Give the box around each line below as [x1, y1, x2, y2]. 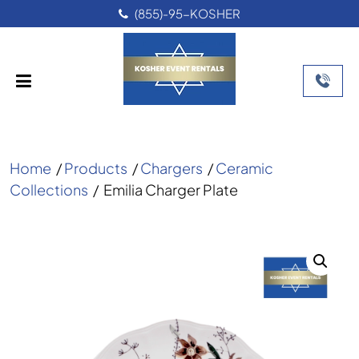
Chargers [140, 159, 203, 177]
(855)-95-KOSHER [135, 6, 240, 21]
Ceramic [216, 159, 273, 177]
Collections [10, 180, 88, 199]
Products [64, 159, 127, 177]
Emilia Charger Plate [103, 180, 238, 199]
